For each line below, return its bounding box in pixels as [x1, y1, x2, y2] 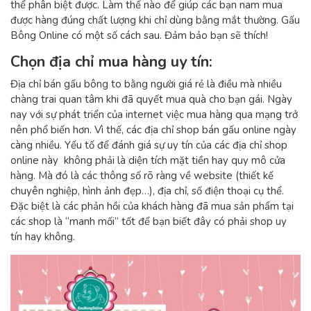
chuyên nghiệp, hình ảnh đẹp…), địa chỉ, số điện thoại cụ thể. [10, 183, 284, 198]
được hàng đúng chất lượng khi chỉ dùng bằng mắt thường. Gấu [10, 13, 300, 27]
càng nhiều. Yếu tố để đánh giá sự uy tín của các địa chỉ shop [10, 137, 287, 152]
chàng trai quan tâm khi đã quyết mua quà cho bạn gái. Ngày [10, 92, 292, 106]
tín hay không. [10, 229, 75, 244]
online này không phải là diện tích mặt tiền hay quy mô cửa [10, 153, 285, 167]
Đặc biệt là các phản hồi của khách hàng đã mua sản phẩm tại [10, 199, 294, 213]
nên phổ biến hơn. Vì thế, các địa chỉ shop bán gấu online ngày [10, 122, 296, 137]
